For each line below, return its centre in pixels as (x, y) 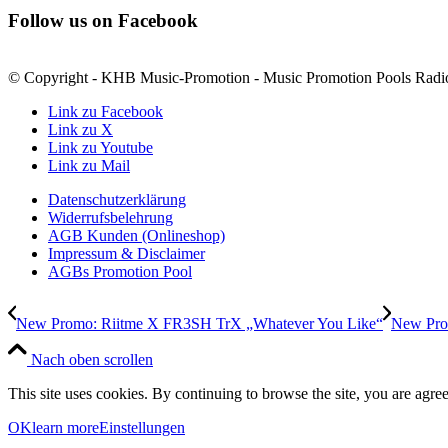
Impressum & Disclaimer (126, 253)
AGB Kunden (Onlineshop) (136, 235)
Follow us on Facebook (103, 20)
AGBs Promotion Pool (120, 271)
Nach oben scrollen (92, 359)
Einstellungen (142, 427)
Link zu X (80, 129)
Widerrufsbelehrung (110, 217)
